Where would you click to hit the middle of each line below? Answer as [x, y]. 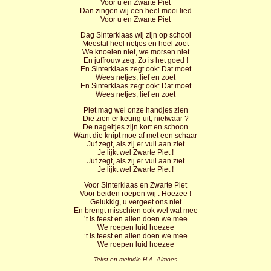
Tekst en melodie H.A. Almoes [135, 259]
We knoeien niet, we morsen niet [135, 52]
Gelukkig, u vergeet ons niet [135, 202]
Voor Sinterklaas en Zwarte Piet [135, 185]
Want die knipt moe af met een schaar [135, 135]
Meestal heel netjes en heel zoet [135, 44]
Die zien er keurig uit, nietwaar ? [135, 119]
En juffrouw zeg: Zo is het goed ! [135, 60]
